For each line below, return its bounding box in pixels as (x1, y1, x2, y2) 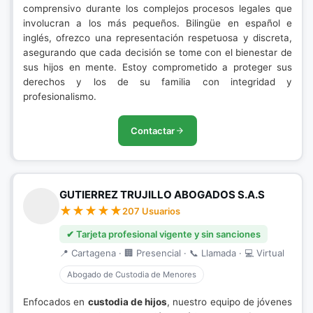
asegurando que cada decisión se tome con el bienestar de (23, 47, 292, 58)
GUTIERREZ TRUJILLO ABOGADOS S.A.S (59, 188, 265, 201)
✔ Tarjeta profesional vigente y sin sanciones (66, 228, 261, 240)
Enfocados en (23, 296, 88, 307)
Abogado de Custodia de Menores (67, 270, 196, 279)
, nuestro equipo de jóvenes (167, 296, 292, 307)
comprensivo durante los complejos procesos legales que (23, 3, 292, 14)
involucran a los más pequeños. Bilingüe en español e (23, 17, 292, 29)
